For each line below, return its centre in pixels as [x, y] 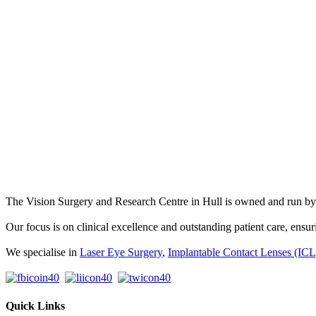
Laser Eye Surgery [121, 253]
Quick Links [35, 305]
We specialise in [43, 253]
